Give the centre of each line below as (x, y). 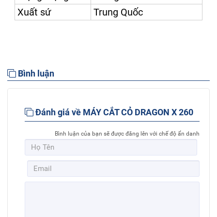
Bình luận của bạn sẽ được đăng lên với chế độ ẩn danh (127, 134)
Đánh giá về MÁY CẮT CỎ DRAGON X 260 (113, 112)
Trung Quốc (118, 12)
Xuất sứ (34, 12)
